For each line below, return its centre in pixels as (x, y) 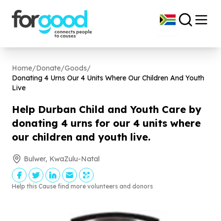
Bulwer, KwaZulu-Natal (62, 159)
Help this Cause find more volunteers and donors (82, 186)
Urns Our (65, 78)
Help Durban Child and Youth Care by (107, 109)
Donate (48, 68)
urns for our (100, 123)
